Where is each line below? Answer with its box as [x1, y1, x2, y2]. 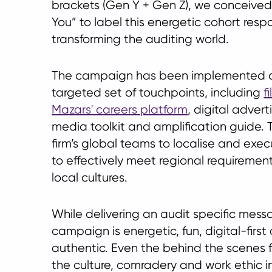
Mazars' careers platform [52, 103, 188, 117]
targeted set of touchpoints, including [52, 86, 264, 100]
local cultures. [52, 171, 128, 185]
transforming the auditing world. [52, 32, 229, 46]
